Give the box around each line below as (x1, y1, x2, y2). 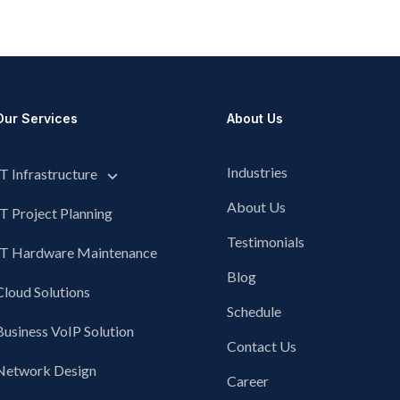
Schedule (227, 303, 281, 320)
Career (227, 372, 269, 389)
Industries (227, 163, 287, 180)
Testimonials (227, 233, 304, 250)
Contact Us (227, 337, 296, 354)
